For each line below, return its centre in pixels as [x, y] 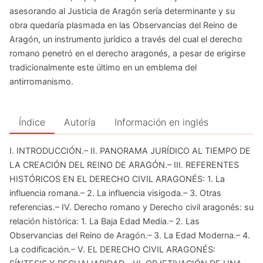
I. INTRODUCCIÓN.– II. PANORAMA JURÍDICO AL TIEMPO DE [130, 151]
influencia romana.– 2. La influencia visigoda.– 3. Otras [115, 193]
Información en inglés [161, 122]
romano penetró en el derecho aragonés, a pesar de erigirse [127, 53]
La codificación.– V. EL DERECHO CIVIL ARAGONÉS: [112, 249]
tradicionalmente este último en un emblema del [103, 68]
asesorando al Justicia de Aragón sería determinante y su [122, 11]
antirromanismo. [41, 82]
